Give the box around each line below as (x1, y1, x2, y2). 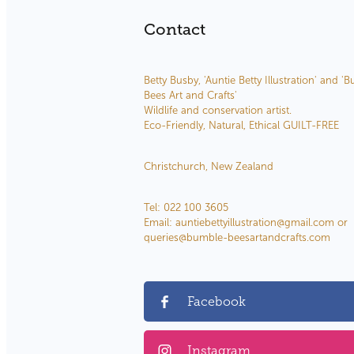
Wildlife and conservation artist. (144, 105, 295, 117)
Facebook (187, 295, 246, 309)
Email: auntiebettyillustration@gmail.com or (144, 217, 348, 229)
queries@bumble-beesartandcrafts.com (144, 232, 330, 244)
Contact (144, 20, 205, 39)
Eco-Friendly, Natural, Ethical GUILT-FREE (144, 120, 339, 132)
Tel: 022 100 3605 (144, 202, 228, 214)
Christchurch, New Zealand (144, 161, 273, 173)
